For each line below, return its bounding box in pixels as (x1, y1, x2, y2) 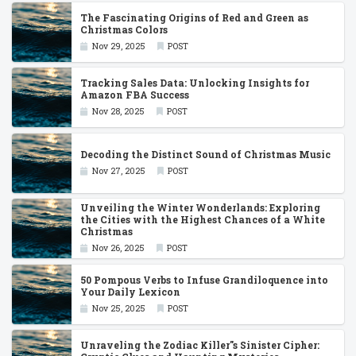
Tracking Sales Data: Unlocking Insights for (80, 76, 310, 90)
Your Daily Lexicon (80, 284, 181, 298)
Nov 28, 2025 (91, 106, 145, 118)
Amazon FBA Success (80, 88, 190, 102)
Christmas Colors (80, 22, 168, 36)
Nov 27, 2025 (91, 164, 145, 176)
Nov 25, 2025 (91, 302, 145, 314)
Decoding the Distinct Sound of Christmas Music (80, 147, 331, 161)
